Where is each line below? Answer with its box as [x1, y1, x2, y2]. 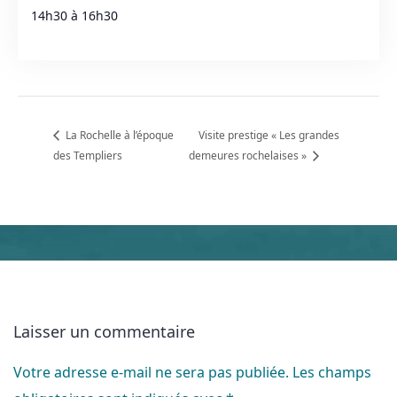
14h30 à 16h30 [31, 7, 118, 25]
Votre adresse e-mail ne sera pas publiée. [13, 362, 289, 382]
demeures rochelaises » [189, 147, 310, 163]
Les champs [292, 362, 371, 382]
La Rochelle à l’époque [63, 128, 174, 144]
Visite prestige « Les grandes [198, 128, 340, 144]
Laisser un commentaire [13, 320, 195, 342]
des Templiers [53, 147, 122, 163]
